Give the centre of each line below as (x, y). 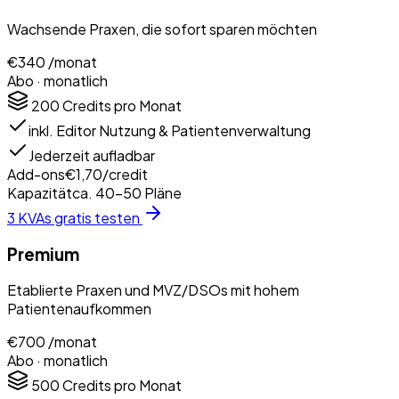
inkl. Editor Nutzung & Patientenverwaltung (170, 131)
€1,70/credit (106, 175)
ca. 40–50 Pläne (127, 193)
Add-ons (36, 175)
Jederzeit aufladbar (92, 156)
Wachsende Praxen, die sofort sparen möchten (162, 29)
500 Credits (71, 386)
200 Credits (71, 106)
